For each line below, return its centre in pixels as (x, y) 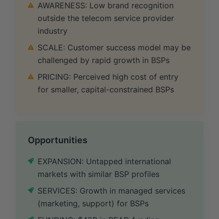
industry (53, 31)
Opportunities (58, 140)
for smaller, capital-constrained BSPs (106, 89)
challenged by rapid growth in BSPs (104, 60)
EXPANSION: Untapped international (104, 161)
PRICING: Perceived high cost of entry (108, 77)
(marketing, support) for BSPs (93, 203)
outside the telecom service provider (106, 18)
